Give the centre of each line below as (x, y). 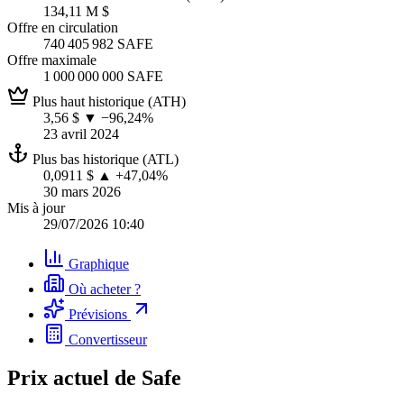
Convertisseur (106, 339)
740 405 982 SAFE (98, 43)
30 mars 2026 (82, 191)
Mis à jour (36, 207)
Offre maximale (52, 60)
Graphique (97, 263)
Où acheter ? (103, 289)
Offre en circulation (63, 27)
